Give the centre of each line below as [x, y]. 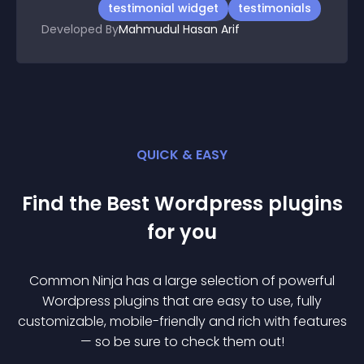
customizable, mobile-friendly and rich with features [182, 321]
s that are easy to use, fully [237, 301]
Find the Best [88, 204]
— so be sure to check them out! [182, 342]
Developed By [80, 29]
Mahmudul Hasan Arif [179, 29]
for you [182, 232]
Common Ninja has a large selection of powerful [182, 281]
